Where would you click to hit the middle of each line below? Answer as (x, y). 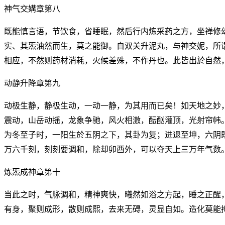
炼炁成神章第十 (32, 172)
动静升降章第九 (32, 83)
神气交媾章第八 (32, 9)
